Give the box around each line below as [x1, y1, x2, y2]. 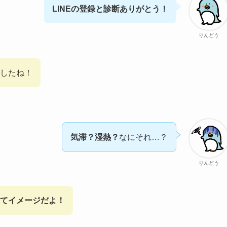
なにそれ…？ [119, 133, 168, 141]
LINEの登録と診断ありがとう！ [52, 5, 168, 13]
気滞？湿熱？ [70, 133, 119, 141]
